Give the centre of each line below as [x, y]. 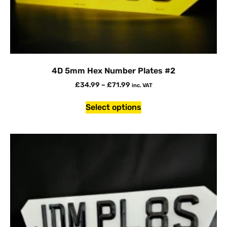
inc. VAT [142, 86]
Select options [113, 107]
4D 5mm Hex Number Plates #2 [113, 71]
